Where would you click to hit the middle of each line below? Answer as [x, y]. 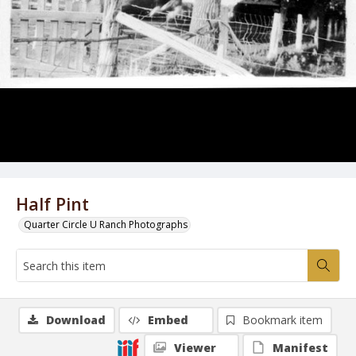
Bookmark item [282, 320]
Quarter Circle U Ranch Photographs [106, 224]
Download [76, 320]
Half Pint [52, 204]
